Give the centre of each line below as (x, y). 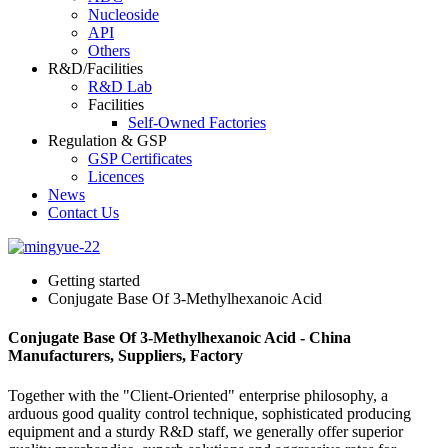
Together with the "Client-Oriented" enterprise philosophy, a (198, 395)
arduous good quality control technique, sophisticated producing (209, 413)
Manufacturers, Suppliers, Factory (125, 356)
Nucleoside (123, 14)
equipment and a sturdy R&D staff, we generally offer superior (205, 431)
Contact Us (83, 212)
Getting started (94, 280)
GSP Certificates (140, 158)
